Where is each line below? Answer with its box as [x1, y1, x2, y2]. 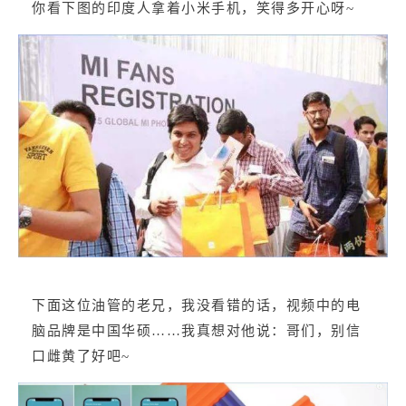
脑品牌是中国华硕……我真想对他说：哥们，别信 [32, 323, 361, 338]
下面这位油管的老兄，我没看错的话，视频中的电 [32, 297, 361, 313]
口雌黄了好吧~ [32, 349, 130, 363]
